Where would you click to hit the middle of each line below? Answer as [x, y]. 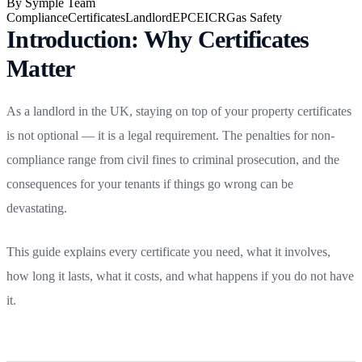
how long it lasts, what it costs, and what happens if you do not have [180, 276]
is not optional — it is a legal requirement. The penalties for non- [170, 135]
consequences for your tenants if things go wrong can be [150, 183]
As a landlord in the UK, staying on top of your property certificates [179, 111]
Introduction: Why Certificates [158, 39]
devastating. [37, 208]
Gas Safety [254, 17]
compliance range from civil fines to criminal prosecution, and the [173, 159]
